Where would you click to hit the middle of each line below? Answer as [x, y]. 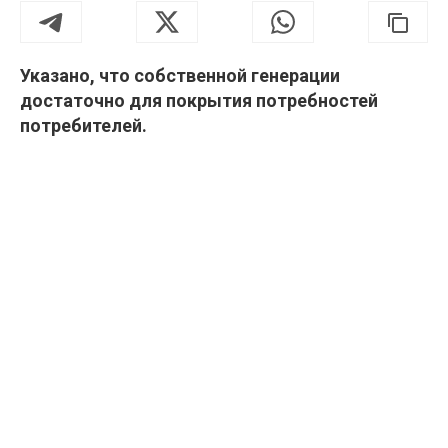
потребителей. [83, 126]
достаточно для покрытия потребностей [199, 101]
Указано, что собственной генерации [180, 76]
